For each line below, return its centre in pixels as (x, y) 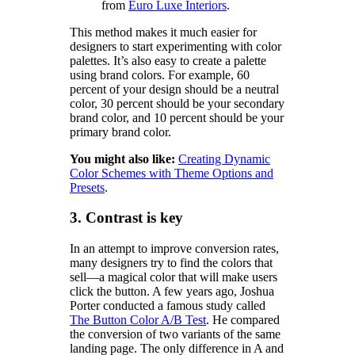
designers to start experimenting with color (176, 46)
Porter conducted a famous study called (168, 306)
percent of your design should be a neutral (174, 89)
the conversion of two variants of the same (175, 334)
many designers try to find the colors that (171, 263)
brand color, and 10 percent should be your (177, 117)
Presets (87, 187)
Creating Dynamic (224, 158)
